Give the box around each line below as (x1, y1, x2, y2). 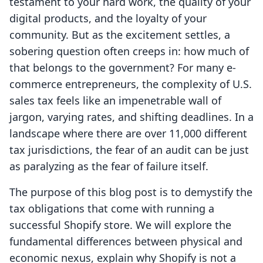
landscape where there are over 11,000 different (9, 126, 247, 141)
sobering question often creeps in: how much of (9, 44, 249, 59)
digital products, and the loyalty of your (9, 11, 207, 26)
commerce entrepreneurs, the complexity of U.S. (9, 77, 252, 92)
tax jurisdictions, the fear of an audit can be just (9, 143, 249, 157)
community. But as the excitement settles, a (9, 28, 230, 42)
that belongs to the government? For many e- (9, 60, 236, 75)
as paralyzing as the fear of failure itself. (9, 159, 208, 174)
